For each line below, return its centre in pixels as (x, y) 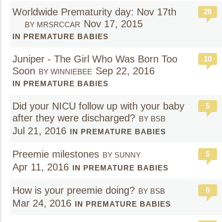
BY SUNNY (122, 155)
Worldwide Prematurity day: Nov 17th (94, 12)
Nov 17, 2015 (113, 24)
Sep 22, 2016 (125, 71)
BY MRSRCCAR (53, 25)
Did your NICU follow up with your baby (98, 106)
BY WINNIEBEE (65, 72)
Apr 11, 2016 (41, 167)
